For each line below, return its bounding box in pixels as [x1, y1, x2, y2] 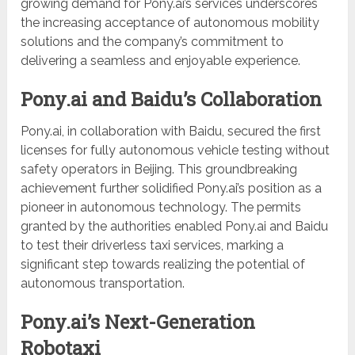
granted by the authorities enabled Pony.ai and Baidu [21, 219, 329, 235]
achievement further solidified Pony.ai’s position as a [21, 181, 323, 197]
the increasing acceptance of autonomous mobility [21, 15, 320, 31]
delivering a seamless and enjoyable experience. [21, 53, 301, 69]
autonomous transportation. [21, 276, 185, 292]
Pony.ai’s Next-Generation [21, 309, 256, 335]
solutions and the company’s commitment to [21, 34, 284, 50]
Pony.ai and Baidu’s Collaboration [21, 86, 323, 113]
